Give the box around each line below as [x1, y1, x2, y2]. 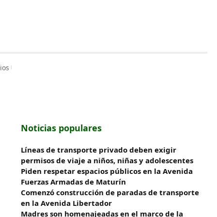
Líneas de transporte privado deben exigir [21, 145, 177, 155]
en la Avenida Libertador [21, 198, 112, 208]
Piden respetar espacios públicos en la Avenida [21, 166, 193, 176]
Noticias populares [21, 122, 102, 134]
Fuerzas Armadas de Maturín [21, 177, 126, 186]
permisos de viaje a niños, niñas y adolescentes [21, 155, 194, 165]
